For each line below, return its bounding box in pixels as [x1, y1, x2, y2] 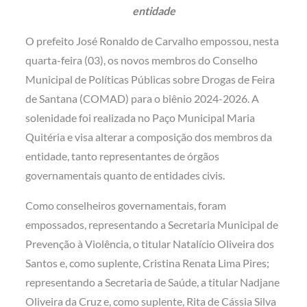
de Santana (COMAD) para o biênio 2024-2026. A [25, 92, 260, 106]
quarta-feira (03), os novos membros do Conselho [25, 53, 258, 67]
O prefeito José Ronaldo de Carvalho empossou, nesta [25, 34, 280, 48]
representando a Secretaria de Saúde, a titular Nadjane [25, 275, 280, 289]
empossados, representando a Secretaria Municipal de [25, 218, 279, 232]
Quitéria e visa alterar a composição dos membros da [25, 130, 273, 144]
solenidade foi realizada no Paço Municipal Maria [25, 111, 256, 125]
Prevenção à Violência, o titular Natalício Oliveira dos [25, 237, 275, 251]
